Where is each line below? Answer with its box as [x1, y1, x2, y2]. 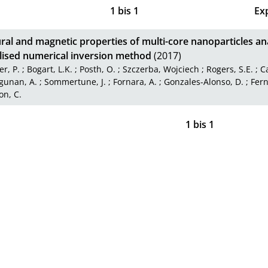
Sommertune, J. [44, 76, 106, 88]
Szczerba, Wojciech [123, 63, 200, 75]
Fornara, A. [112, 76, 157, 88]
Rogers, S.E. [206, 63, 254, 75]
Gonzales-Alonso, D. [163, 76, 243, 88]
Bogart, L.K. [27, 63, 73, 75]
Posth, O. [80, 63, 116, 75]
